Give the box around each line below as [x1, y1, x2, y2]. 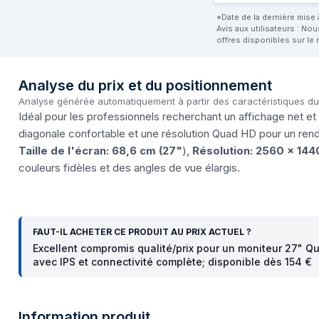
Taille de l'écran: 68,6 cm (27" [19, 143, 182, 157]
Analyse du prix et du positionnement [19, 76, 272, 94]
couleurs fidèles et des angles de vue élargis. [19, 160, 240, 174]
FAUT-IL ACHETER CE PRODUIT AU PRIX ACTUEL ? [33, 226, 251, 237]
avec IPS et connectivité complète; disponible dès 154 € [33, 255, 312, 268]
